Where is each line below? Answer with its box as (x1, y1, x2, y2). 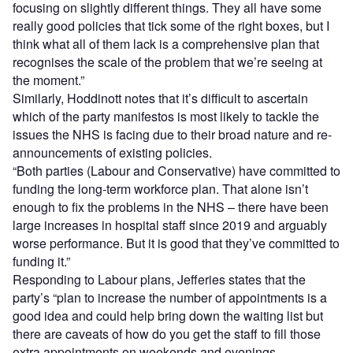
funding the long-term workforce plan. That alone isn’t (13, 179, 308, 198)
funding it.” (13, 251, 70, 270)
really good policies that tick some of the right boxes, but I (13, 16, 329, 35)
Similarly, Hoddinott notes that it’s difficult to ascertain (13, 88, 308, 107)
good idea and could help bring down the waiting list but (13, 306, 323, 325)
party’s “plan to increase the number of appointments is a (13, 288, 327, 307)
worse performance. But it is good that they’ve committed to (13, 233, 340, 252)
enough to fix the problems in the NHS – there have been (13, 197, 329, 216)
